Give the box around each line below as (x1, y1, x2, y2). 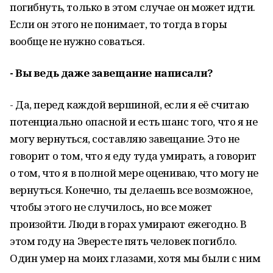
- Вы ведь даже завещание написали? (10, 66, 213, 80)
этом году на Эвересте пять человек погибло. (10, 234, 237, 248)
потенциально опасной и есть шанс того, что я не (10, 115, 258, 129)
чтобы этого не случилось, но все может (10, 200, 213, 214)
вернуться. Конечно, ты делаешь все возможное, (10, 183, 253, 197)
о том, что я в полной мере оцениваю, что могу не (10, 166, 258, 180)
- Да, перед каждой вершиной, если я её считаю (10, 97, 249, 112)
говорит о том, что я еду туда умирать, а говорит (10, 149, 257, 163)
